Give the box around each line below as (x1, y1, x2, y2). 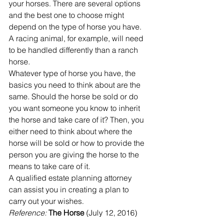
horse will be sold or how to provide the (9, 138, 146, 148)
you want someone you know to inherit (9, 103, 142, 113)
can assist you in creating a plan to (9, 184, 131, 194)
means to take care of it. (9, 161, 90, 171)
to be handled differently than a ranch (9, 45, 140, 55)
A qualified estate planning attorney (9, 172, 134, 183)
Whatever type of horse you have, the (9, 68, 138, 78)
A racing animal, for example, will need (9, 33, 145, 43)
